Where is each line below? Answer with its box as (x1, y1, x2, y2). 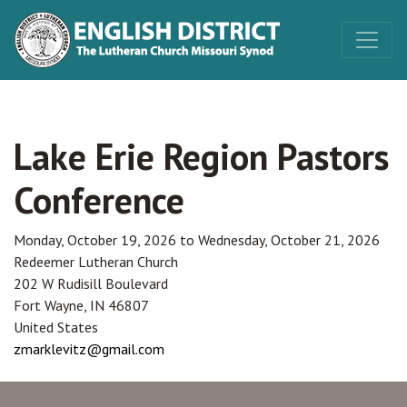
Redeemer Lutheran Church (14, 253, 178, 271)
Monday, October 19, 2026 (14, 231, 176, 249)
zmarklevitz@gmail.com (14, 340, 164, 358)
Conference (14, 176, 184, 223)
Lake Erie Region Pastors (14, 133, 389, 180)
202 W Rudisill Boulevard (14, 274, 168, 293)
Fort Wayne (14, 296, 84, 314)
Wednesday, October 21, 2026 (198, 231, 380, 249)
